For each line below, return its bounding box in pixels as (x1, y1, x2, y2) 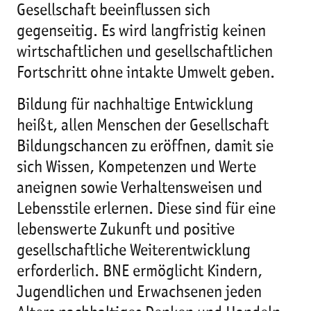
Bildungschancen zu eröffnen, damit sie (17, 139, 274, 155)
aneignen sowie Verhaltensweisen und (17, 180, 262, 197)
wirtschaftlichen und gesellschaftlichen (17, 44, 273, 61)
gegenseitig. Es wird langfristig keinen (17, 24, 266, 40)
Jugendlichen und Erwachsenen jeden (17, 285, 262, 301)
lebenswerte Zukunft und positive (17, 222, 235, 239)
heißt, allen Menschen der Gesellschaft (17, 118, 269, 135)
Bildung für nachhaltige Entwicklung (17, 97, 253, 114)
